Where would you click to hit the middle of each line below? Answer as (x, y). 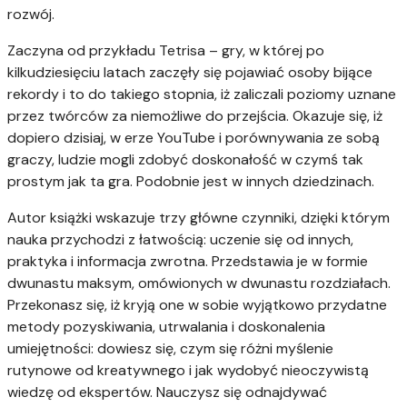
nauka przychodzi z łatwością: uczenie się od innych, (180, 239)
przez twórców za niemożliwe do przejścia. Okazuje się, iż (195, 115)
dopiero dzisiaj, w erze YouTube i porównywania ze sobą (194, 137)
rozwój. (31, 14)
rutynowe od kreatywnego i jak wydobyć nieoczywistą (188, 370)
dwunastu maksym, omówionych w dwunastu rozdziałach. (199, 283)
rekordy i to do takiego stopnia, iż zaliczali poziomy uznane (202, 94)
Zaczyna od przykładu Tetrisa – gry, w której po (166, 50)
